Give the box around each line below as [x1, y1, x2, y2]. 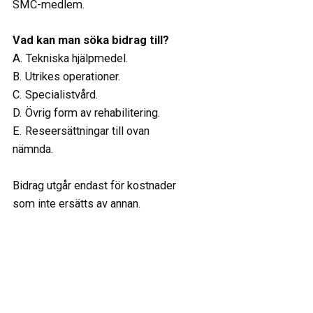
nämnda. [12, 142, 54, 156]
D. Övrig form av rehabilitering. [12, 105, 161, 119]
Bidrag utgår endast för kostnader [12, 178, 176, 192]
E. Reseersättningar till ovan [12, 124, 150, 138]
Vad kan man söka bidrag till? [12, 33, 169, 47]
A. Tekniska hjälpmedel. [12, 51, 129, 65]
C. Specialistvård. [12, 87, 99, 101]
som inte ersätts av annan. [12, 196, 141, 210]
